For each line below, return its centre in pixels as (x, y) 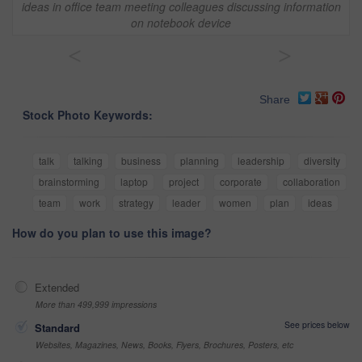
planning (199, 160)
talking (88, 160)
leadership (261, 160)
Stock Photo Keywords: (88, 114)
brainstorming (69, 181)
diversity (322, 160)
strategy (136, 202)
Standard (57, 327)
